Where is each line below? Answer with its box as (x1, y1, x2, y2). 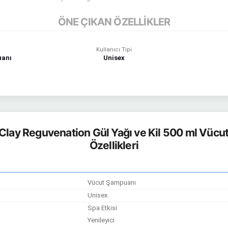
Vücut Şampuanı (88, 179, 136, 186)
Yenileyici (88, 216, 115, 224)
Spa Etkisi (88, 204, 118, 212)
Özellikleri (89, 139, 139, 152)
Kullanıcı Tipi (96, 46, 132, 53)
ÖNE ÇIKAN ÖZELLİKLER (58, 16, 170, 28)
